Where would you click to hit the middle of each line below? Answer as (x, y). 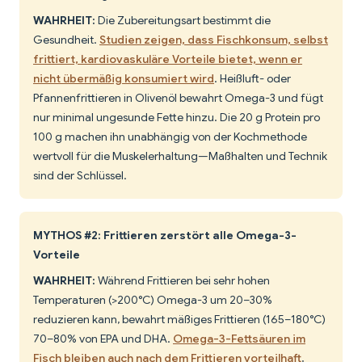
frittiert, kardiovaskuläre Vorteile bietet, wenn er (168, 59)
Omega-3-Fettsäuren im (239, 339)
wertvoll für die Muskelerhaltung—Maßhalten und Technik (180, 156)
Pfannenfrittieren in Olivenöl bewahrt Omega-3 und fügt (178, 98)
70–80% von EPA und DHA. (103, 339)
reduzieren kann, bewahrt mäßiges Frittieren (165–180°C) (179, 320)
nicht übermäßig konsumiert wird (124, 79)
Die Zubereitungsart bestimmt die (183, 21)
